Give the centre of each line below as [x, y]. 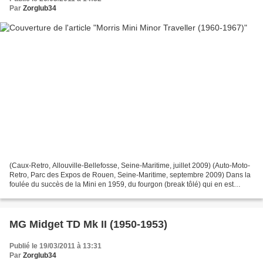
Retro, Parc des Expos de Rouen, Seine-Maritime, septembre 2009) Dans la [130, 175]
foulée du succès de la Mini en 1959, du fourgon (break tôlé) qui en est [122, 184]
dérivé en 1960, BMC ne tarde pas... [67, 193]
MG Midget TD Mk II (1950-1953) [88, 224]
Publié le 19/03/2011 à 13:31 [55, 246]
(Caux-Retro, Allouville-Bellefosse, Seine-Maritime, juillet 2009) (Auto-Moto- [130, 165]
